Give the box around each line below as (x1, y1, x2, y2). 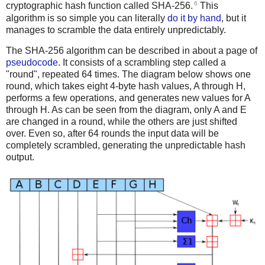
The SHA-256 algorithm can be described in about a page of (6, 46, 257, 56)
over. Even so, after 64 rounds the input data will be (6, 128, 219, 139)
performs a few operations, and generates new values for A (6, 93, 250, 104)
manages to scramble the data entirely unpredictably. (6, 24, 226, 35)
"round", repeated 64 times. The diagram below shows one (6, 69, 251, 80)
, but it (221, 12, 246, 23)
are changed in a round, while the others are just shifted (6, 117, 237, 127)
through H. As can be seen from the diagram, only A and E (6, 105, 247, 115)
